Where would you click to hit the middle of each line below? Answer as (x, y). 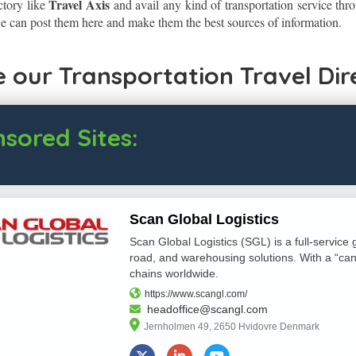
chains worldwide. (174, 274)
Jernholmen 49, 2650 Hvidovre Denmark (231, 327)
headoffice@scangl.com (207, 310)
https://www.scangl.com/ (195, 294)
